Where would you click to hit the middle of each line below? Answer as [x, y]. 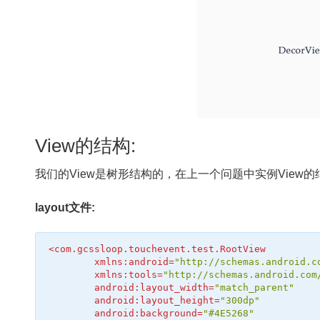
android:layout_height [155, 300]
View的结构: [86, 145]
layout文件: [65, 208]
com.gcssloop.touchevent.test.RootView [160, 249]
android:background [146, 313]
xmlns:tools [126, 274]
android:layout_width [152, 287]
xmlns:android [132, 261]
